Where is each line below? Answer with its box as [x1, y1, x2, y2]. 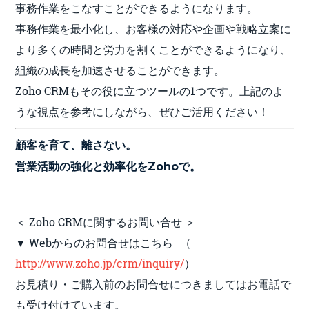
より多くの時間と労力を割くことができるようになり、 [15, 41, 292, 57]
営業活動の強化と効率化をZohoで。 [15, 159, 201, 173]
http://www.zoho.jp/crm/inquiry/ [15, 255, 185, 270]
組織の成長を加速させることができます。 [15, 62, 226, 77]
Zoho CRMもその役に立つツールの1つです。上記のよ [15, 83, 284, 98]
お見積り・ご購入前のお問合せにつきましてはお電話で [15, 276, 292, 291]
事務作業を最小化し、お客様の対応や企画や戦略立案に [15, 21, 292, 36]
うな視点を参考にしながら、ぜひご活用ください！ [15, 103, 270, 119]
